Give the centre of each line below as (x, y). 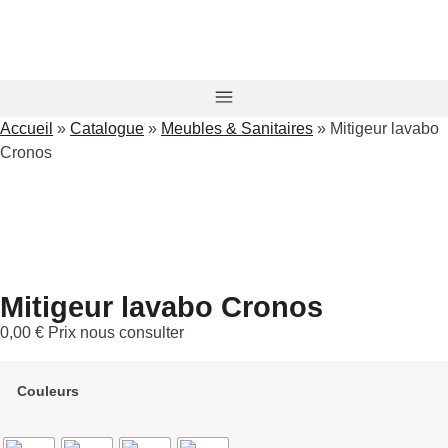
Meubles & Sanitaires (237, 128)
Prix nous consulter (116, 332)
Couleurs (48, 391)
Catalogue (107, 128)
